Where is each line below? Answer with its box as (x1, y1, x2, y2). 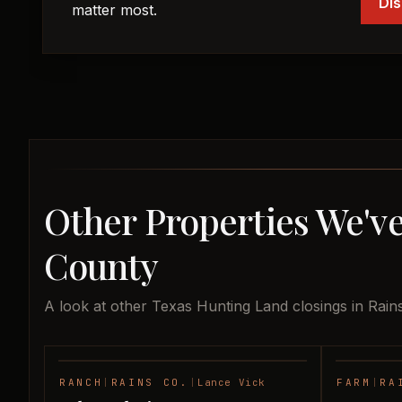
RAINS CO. (110, 376, 189, 389)
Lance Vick (197, 376, 266, 389)
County (44, 241, 158, 289)
